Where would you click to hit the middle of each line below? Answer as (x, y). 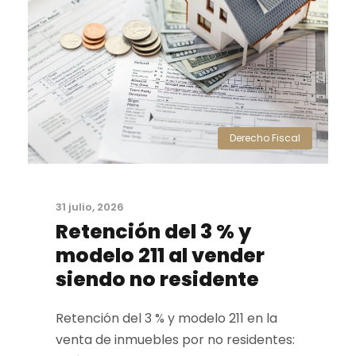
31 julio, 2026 (90, 207)
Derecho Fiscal (265, 138)
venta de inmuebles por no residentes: (175, 340)
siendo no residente (157, 280)
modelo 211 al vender (160, 256)
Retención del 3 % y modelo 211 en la (166, 319)
